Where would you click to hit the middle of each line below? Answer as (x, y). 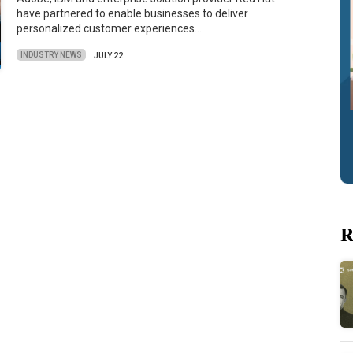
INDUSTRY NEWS (52, 55)
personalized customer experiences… (110, 29)
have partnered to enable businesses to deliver (133, 14)
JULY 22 (109, 55)
